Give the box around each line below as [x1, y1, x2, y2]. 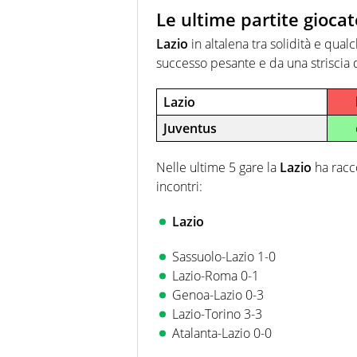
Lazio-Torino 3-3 [172, 304, 262, 323]
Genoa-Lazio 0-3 [172, 285, 264, 304]
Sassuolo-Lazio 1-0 [172, 247, 276, 265]
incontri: [156, 177, 202, 195]
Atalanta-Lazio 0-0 [172, 324, 272, 342]
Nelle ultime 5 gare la [156, 158, 280, 176]
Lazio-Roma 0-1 [172, 266, 259, 284]
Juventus [163, 119, 217, 137]
